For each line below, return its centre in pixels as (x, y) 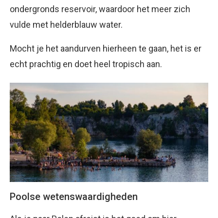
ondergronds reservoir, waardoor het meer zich (100, 9)
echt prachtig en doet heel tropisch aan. (86, 64)
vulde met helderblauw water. (66, 25)
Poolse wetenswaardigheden (74, 197)
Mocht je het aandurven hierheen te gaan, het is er (106, 49)
